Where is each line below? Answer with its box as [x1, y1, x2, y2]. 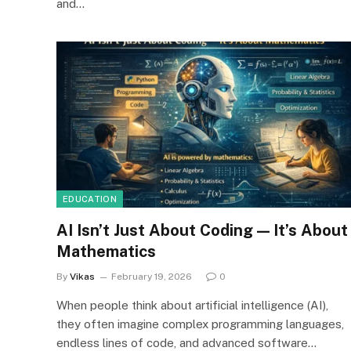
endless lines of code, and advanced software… [56, 335, 317, 349]
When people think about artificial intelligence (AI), [56, 298, 328, 312]
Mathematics [56, 241, 156, 261]
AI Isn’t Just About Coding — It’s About [56, 220, 348, 240]
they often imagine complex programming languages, [56, 317, 344, 331]
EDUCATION [63, 194, 117, 204]
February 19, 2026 [111, 270, 192, 282]
